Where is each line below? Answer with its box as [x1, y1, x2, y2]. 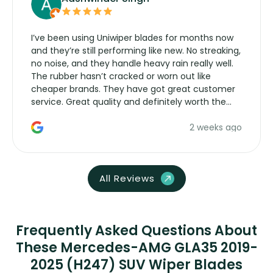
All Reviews [99, 171, 155, 185]
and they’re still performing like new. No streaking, [31, 44, 241, 57]
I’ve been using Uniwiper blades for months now [31, 32, 233, 44]
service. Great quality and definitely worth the [31, 96, 226, 108]
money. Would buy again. [31, 108, 139, 121]
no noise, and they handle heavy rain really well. [31, 57, 233, 70]
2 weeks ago [190, 121, 242, 134]
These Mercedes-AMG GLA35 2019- [15, 238, 258, 257]
